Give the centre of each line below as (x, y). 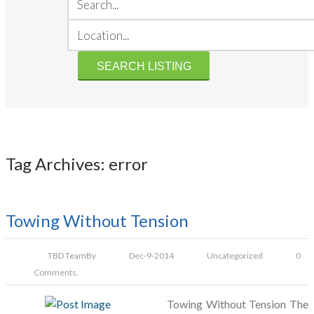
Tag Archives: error (77, 164)
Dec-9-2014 (151, 256)
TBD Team (67, 256)
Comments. (56, 273)
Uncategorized (235, 256)
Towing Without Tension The (238, 304)
